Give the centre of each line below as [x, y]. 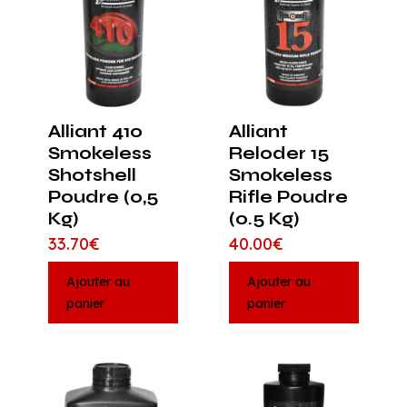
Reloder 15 [278, 154]
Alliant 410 [95, 132]
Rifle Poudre [288, 197]
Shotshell [92, 175]
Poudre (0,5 [103, 197]
